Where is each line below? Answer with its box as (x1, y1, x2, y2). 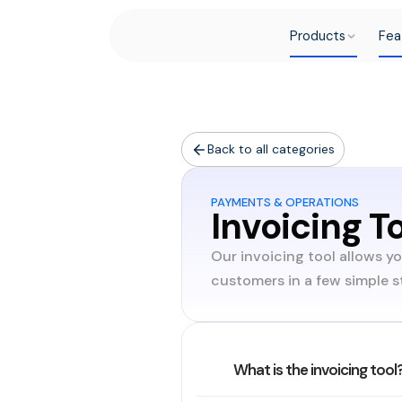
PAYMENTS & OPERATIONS (211, 195, 359, 210)
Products (289, 27, 345, 45)
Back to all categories (207, 141, 335, 157)
